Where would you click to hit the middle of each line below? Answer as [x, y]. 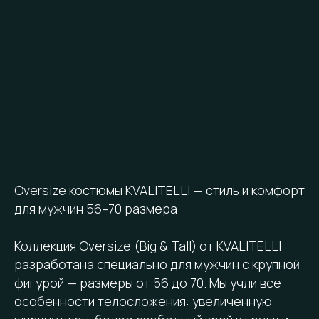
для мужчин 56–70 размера [96, 208]
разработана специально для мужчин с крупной [157, 264]
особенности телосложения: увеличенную [143, 301]
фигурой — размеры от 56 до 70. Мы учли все [148, 282]
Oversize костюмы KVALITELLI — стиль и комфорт [159, 190]
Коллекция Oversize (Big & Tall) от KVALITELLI [148, 245]
